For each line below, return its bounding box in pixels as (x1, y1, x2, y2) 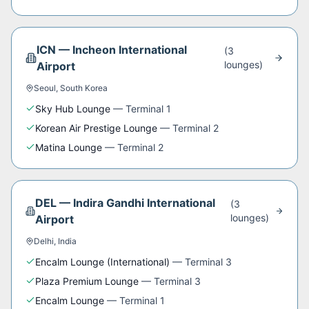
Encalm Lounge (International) (35, 256, 170, 268)
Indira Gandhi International (73, 196, 216, 210)
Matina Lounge (35, 141, 102, 153)
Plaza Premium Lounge (35, 275, 139, 287)
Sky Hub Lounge (35, 103, 110, 114)
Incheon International (72, 43, 187, 57)
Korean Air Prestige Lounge (35, 122, 157, 134)
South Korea (60, 83, 108, 93)
